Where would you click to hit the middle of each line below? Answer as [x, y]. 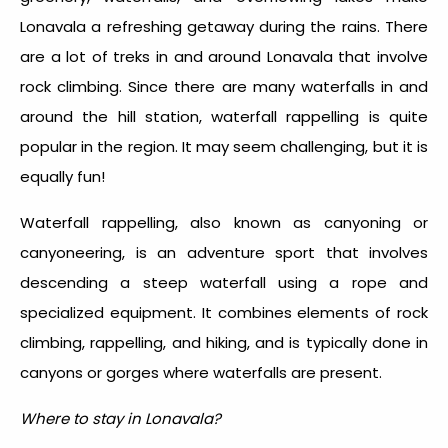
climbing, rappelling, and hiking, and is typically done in [224, 343]
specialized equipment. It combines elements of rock [224, 313]
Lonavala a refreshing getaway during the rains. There [224, 27]
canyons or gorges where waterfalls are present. [201, 373]
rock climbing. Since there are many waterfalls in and [224, 87]
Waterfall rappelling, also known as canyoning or [224, 223]
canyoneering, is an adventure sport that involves [224, 253]
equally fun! [64, 177]
